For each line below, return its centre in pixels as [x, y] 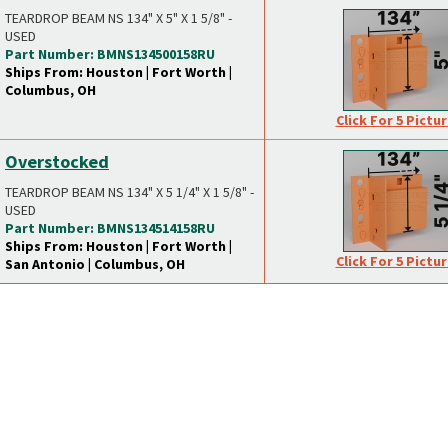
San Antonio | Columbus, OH [95, 264]
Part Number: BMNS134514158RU [110, 228]
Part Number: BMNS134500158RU [110, 54]
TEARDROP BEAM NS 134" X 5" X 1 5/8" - [118, 18]
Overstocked [57, 161]
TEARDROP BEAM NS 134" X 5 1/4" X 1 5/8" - [129, 192]
